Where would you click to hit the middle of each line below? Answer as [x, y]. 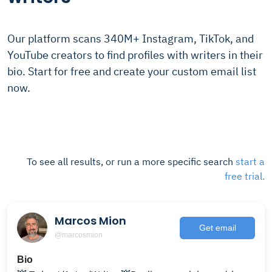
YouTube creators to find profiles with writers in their [135, 55]
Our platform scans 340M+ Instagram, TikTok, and [131, 39]
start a [250, 161]
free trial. [245, 176]
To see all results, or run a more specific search [131, 161]
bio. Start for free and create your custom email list [132, 71]
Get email [217, 227]
